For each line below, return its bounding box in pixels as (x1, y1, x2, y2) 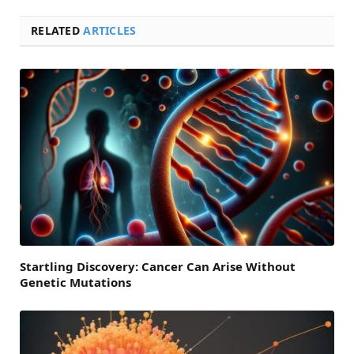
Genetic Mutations (20, 273, 131, 290)
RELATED (31, 22, 84, 38)
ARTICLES (83, 22, 137, 38)
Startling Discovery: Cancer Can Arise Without (20, 258, 296, 274)
